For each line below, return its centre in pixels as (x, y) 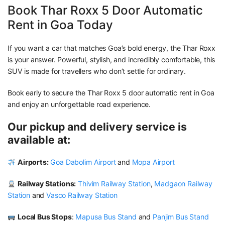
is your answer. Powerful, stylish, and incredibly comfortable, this (111, 60)
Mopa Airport (153, 162)
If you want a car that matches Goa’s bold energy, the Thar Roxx (111, 48)
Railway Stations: (47, 184)
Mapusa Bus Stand (106, 217)
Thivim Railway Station (114, 184)
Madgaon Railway (183, 184)
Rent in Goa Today (60, 25)
